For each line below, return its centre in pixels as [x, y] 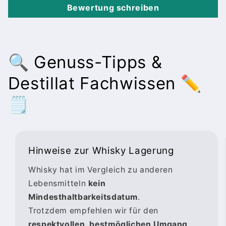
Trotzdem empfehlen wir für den [93, 210]
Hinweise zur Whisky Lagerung [101, 151]
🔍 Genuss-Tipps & [85, 62]
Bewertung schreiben [113, 7]
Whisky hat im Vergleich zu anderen [101, 169]
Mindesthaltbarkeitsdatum [83, 197]
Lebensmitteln [58, 183]
